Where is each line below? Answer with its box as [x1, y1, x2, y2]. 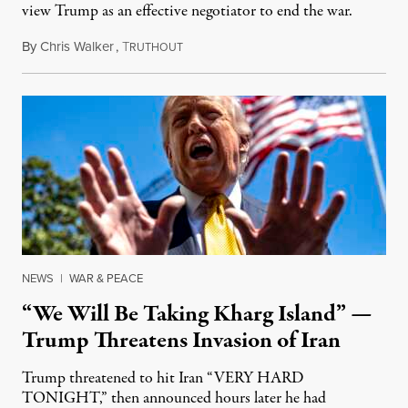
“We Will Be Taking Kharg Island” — [22, 298, 372, 331]
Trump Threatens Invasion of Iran [22, 324, 341, 358]
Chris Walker [40, 36, 114, 57]
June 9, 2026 [182, 36, 250, 57]
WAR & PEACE [69, 270, 143, 288]
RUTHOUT [129, 39, 183, 56]
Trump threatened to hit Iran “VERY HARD [22, 367, 304, 391]
